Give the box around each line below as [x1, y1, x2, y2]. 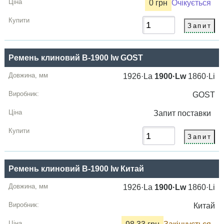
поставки [177, 109, 215, 118]
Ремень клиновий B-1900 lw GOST [8, 53, 143, 62]
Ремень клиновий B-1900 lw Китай [8, 164, 144, 173]
